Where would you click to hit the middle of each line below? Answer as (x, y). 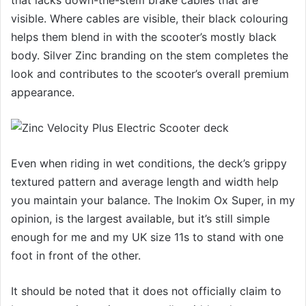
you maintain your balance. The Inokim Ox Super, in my (153, 200)
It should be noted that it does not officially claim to (146, 291)
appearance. (43, 93)
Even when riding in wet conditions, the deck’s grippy (149, 164)
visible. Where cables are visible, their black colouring (150, 19)
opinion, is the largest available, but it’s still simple (140, 219)
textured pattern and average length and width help (145, 182)
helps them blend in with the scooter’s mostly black (144, 37)
